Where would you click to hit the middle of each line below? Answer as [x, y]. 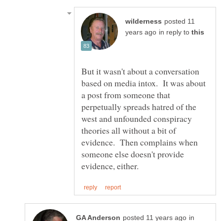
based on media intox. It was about [144, 83]
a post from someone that [126, 94]
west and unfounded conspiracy [137, 118]
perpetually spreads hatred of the [139, 106]
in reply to [175, 32]
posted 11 [180, 21]
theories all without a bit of [129, 130]
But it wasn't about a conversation [140, 71]
